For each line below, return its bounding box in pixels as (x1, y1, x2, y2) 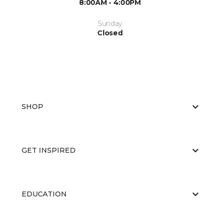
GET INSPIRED (22, 146, 76, 155)
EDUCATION (22, 190, 67, 198)
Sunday (97, 19, 123, 28)
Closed (97, 28, 123, 37)
